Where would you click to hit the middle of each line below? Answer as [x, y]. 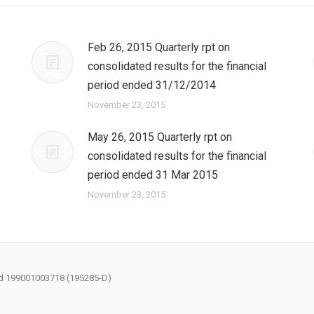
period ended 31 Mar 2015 [152, 175]
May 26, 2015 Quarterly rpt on [159, 137]
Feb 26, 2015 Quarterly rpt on [158, 47]
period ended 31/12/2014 [151, 85]
